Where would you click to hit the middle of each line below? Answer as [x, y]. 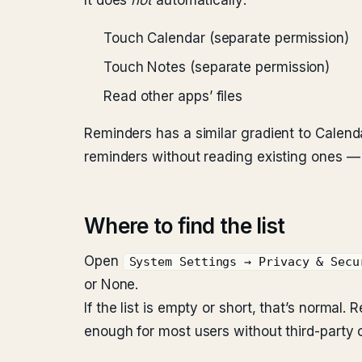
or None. [112, 284]
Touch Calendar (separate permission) [226, 38]
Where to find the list [185, 226]
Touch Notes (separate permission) [217, 67]
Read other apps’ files [173, 96]
